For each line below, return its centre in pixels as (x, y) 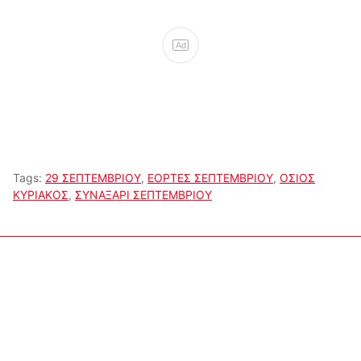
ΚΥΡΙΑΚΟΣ (41, 195)
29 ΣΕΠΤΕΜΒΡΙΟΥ (93, 178)
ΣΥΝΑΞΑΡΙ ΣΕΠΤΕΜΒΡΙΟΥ (143, 195)
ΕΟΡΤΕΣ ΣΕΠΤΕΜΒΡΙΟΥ (210, 178)
